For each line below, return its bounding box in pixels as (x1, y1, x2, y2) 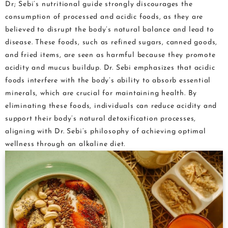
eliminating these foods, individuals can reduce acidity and (5, 102, 217, 110)
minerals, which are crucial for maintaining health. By (5, 89, 197, 97)
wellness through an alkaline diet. (5, 140, 126, 148)
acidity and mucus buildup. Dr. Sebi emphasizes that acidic (5, 64, 215, 72)
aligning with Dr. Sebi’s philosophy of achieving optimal (5, 127, 206, 135)
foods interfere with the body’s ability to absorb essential (5, 76, 211, 84)
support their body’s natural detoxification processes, (5, 115, 196, 123)
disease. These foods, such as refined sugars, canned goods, (5, 38, 218, 46)
